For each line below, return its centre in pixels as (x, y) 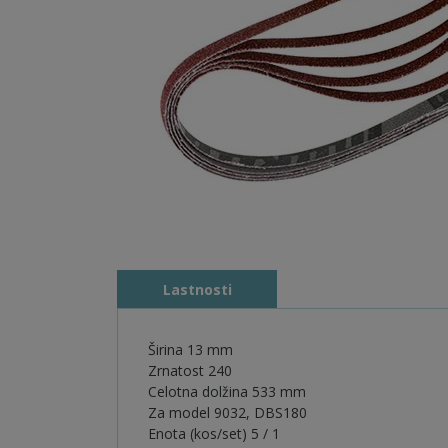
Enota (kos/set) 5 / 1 (214, 433)
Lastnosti (197, 289)
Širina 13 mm (190, 349)
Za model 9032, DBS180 (227, 412)
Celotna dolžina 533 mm (227, 391)
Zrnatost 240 (190, 370)
